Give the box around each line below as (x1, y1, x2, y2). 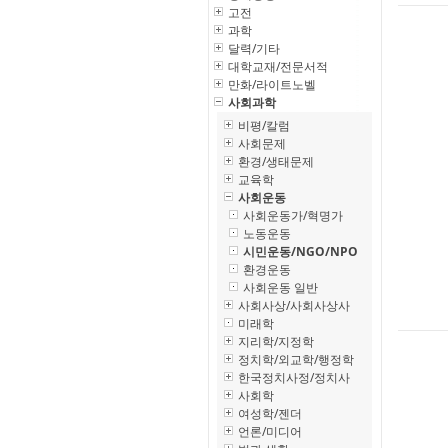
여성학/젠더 (238, 405, 302, 422)
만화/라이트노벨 (228, 76, 316, 93)
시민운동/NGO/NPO (243, 243, 358, 260)
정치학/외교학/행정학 (238, 351, 354, 368)
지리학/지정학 (238, 333, 314, 350)
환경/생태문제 (238, 153, 314, 170)
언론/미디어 (238, 423, 302, 440)
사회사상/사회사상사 (238, 297, 350, 314)
